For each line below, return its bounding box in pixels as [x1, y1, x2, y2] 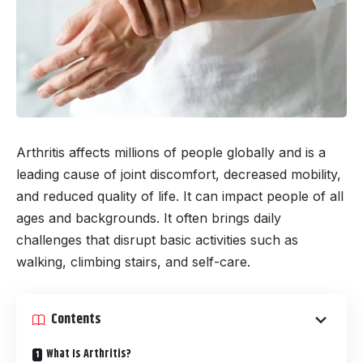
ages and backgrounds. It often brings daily [16, 210, 281, 227]
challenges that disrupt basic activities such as [16, 232, 298, 249]
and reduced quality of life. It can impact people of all [16, 188, 344, 205]
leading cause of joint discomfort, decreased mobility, [16, 166, 341, 183]
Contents [51, 309, 101, 331]
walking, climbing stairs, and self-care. [16, 254, 250, 271]
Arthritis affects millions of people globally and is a [16, 144, 326, 161]
